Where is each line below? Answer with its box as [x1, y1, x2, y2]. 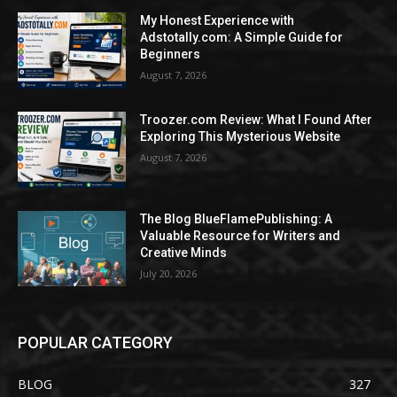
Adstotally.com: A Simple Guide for [140, 30, 344, 45]
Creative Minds [140, 245, 228, 260]
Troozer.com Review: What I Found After [140, 112, 373, 127]
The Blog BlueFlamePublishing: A [140, 211, 333, 226]
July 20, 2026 [140, 266, 198, 280]
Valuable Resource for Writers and [140, 228, 341, 243]
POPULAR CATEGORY [18, 333, 173, 353]
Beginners [140, 47, 201, 62]
